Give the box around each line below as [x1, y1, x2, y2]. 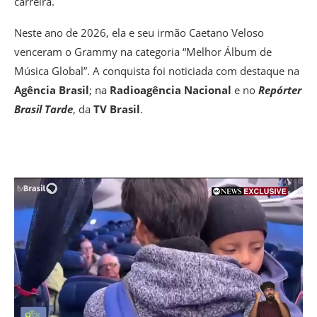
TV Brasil [93, 102, 140, 117]
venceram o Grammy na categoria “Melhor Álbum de [14, 45, 272, 59]
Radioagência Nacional [110, 83, 231, 98]
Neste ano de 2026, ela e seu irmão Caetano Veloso [14, 25, 264, 40]
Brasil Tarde [14, 102, 73, 117]
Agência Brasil [14, 83, 89, 98]
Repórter [258, 83, 301, 98]
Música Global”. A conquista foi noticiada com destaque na [14, 64, 299, 79]
